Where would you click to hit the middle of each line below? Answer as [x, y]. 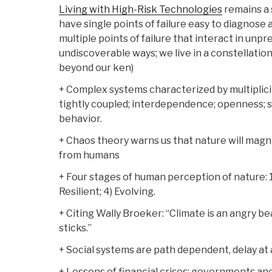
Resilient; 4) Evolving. [107, 192]
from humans [89, 155]
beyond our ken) [96, 68]
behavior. [80, 119]
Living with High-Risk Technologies [141, 10]
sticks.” [75, 228]
